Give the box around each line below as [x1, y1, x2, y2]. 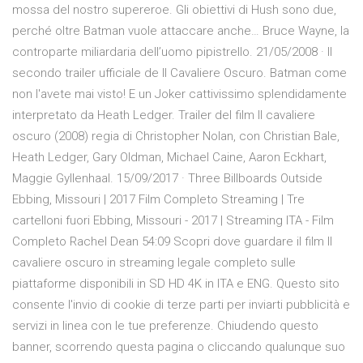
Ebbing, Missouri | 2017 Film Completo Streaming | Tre [12, 192, 305, 207]
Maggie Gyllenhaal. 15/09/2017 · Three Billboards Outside [12, 171, 322, 186]
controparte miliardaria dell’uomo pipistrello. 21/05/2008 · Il [12, 45, 332, 60]
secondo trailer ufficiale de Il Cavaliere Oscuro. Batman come [12, 66, 347, 81]
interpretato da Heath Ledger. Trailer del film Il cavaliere [12, 108, 315, 123]
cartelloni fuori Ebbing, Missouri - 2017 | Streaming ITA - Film [12, 213, 334, 228]
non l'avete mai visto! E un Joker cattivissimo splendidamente [12, 87, 347, 102]
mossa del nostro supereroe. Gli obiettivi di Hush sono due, [12, 2, 336, 18]
